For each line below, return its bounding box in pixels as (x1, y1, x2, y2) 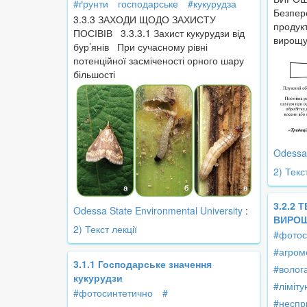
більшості (73, 67, 115, 82)
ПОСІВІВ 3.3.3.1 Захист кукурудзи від (73, 26, 245, 40)
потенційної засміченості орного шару (73, 53, 244, 68)
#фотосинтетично (73, 286, 153, 300)
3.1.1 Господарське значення (73, 257, 212, 271)
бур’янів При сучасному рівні (73, 40, 208, 54)
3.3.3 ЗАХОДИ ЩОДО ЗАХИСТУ (73, 12, 216, 27)
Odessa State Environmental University (73, 204, 243, 218)
